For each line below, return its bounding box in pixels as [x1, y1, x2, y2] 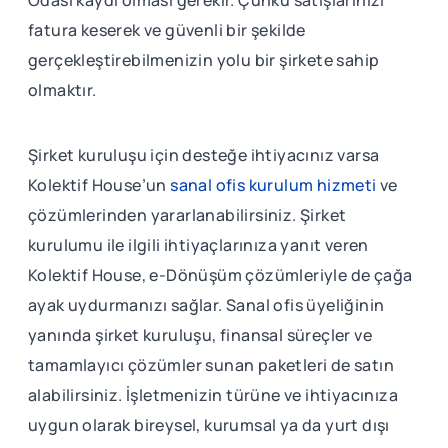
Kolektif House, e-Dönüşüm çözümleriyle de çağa [28, 263, 413, 286]
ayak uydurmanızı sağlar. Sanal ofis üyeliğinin [28, 293, 385, 316]
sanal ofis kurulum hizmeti [166, 173, 377, 196]
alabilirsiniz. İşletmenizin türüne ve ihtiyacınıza [28, 383, 398, 406]
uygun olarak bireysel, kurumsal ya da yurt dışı [28, 413, 390, 436]
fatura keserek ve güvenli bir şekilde [28, 18, 306, 41]
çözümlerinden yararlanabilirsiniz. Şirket [28, 203, 347, 226]
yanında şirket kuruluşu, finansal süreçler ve [28, 323, 372, 346]
